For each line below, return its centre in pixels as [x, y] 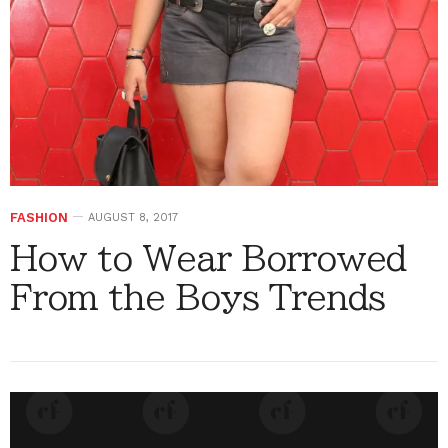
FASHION [39, 218]
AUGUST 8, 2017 [133, 218]
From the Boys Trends [197, 297]
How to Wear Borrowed [208, 258]
